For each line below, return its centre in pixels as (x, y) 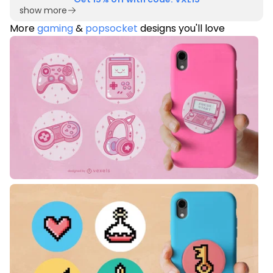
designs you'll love (181, 29)
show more (43, 11)
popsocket (112, 29)
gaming (55, 29)
